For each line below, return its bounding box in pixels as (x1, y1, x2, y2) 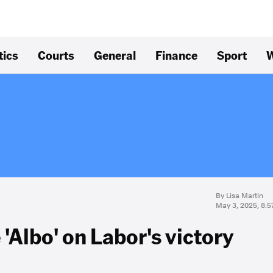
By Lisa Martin (216, 191, 263, 200)
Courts (38, 47, 74, 63)
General (94, 47, 136, 63)
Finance (155, 47, 197, 63)
